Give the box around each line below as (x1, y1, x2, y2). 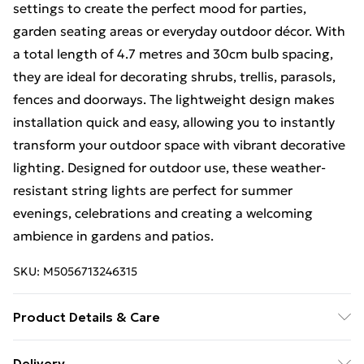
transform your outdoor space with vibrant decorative (13, 136, 345, 153)
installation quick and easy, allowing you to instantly (13, 114, 335, 130)
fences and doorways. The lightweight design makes (13, 91, 335, 107)
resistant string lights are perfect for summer (13, 182, 292, 198)
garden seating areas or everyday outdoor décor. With (13, 23, 345, 39)
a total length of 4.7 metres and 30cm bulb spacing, (13, 45, 333, 62)
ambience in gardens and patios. (13, 227, 214, 244)
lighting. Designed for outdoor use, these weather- (13, 159, 326, 175)
